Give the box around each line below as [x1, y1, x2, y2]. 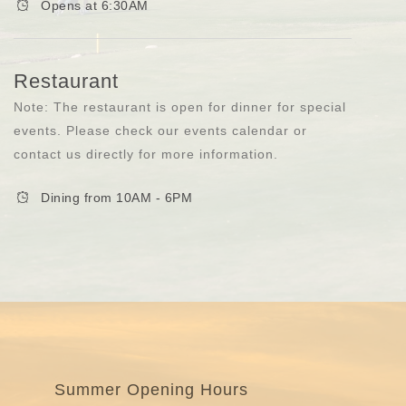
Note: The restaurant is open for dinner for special [14, 99, 346, 114]
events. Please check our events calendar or [14, 122, 307, 138]
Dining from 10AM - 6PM [41, 189, 192, 205]
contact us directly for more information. [14, 146, 278, 161]
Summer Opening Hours [54, 380, 248, 399]
